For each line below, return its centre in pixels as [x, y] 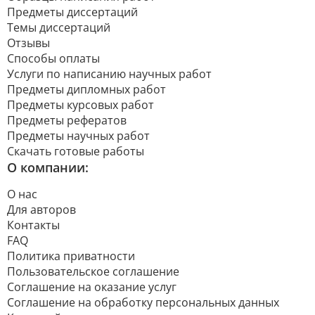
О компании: [48, 167]
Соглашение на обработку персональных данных [143, 302]
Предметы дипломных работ [86, 89]
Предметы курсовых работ [81, 105]
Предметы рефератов [67, 120]
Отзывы [28, 43]
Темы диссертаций [59, 27]
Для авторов [41, 210]
